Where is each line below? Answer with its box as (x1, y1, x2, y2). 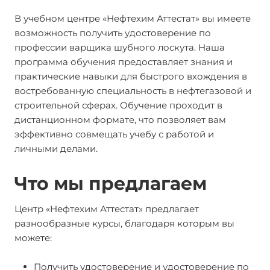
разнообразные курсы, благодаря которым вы (14, 218, 234, 229)
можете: (14, 232, 52, 243)
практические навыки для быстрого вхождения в (14, 71, 247, 82)
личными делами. (14, 143, 98, 154)
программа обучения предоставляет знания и (14, 56, 233, 67)
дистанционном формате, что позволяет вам (14, 114, 226, 125)
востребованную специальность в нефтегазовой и (14, 85, 251, 96)
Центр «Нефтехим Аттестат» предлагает (14, 203, 199, 215)
